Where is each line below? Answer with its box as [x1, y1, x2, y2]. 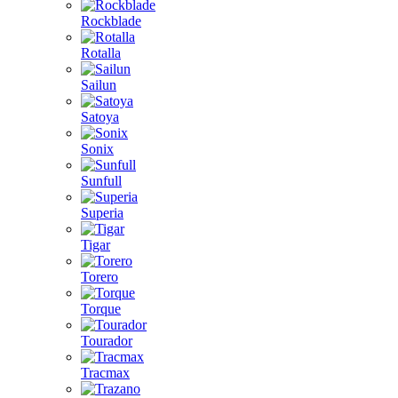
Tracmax [81, 365, 130, 380]
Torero [81, 269, 118, 284]
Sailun [81, 77, 116, 92]
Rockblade [81, 13, 141, 28]
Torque [81, 301, 121, 316]
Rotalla [81, 45, 121, 60]
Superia [81, 205, 123, 220]
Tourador [81, 333, 132, 348]
